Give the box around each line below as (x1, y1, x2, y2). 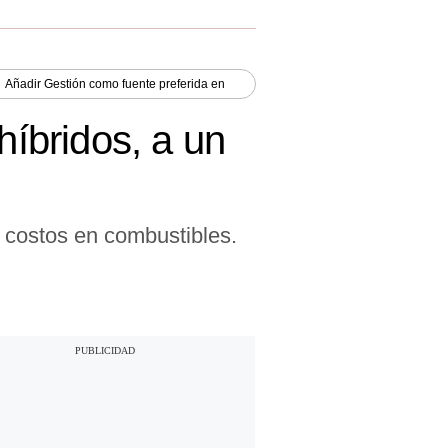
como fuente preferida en (86, 76, 225, 91)
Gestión (44, 76, 86, 91)
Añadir (5, 76, 44, 91)
